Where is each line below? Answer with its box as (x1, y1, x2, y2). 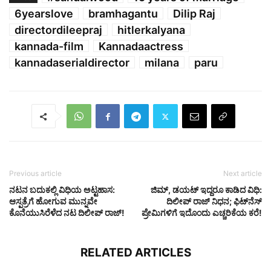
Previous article (9, 169, 62, 178)
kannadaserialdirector (15, 56, 129, 70)
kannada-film (15, 40, 83, 53)
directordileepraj (15, 24, 102, 37)
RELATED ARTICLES (80, 246, 191, 260)
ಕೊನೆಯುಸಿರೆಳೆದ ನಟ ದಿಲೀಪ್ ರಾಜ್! (9, 207, 125, 218)
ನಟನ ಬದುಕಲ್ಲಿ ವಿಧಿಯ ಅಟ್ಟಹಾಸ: (9, 184, 115, 195)
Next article (223, 169, 262, 178)
